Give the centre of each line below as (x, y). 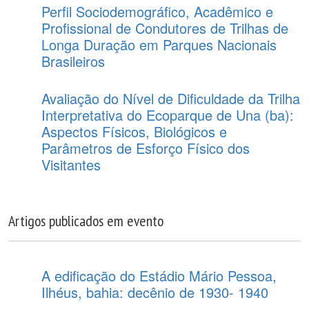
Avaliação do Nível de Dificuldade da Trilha (171, 98)
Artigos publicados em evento (86, 220)
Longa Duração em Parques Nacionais (159, 44)
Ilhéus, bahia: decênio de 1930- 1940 (155, 292)
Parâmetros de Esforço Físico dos (146, 148)
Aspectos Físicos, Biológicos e (134, 131)
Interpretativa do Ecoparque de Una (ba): (168, 114)
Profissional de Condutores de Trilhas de (165, 28)
